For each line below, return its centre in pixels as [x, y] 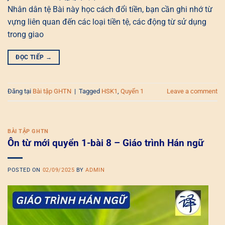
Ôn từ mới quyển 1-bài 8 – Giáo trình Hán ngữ [106, 143]
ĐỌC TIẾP [31, 58]
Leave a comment [192, 91]
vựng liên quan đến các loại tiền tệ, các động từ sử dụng [107, 22]
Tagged [90, 91]
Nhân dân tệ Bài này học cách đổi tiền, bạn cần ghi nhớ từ [110, 10]
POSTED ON [25, 170]
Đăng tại [20, 91]
